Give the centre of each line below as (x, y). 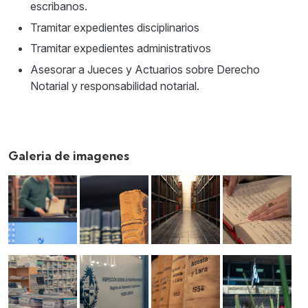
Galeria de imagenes (69, 155)
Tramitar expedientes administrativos (121, 48)
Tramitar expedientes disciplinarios (115, 27)
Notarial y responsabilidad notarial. (115, 86)
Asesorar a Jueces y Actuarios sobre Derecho (145, 69)
